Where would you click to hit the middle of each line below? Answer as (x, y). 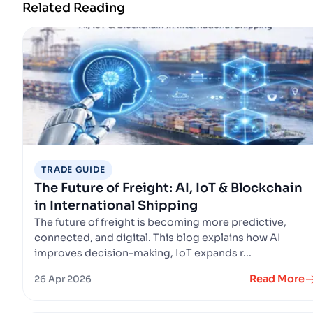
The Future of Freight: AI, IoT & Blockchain (168, 188)
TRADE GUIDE (73, 170)
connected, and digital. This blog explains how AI (158, 238)
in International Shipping (116, 206)
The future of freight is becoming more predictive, (160, 223)
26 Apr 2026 (63, 279)
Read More (277, 279)
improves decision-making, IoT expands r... (143, 253)
